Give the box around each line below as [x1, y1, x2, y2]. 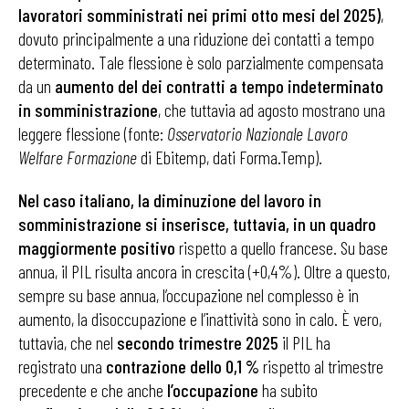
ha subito [258, 379, 318, 401]
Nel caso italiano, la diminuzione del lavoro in [18, 189, 321, 211]
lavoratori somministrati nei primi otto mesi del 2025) [18, 4, 381, 26]
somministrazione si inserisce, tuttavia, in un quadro [18, 213, 376, 235]
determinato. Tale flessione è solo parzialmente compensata [18, 51, 383, 73]
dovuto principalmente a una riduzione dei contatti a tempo [18, 27, 374, 49]
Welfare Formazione [18, 146, 137, 168]
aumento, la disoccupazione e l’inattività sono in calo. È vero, [18, 308, 382, 330]
